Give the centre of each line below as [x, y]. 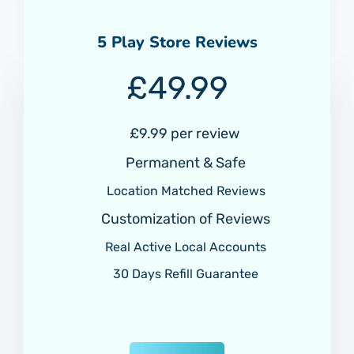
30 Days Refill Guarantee [184, 273]
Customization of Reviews [184, 218]
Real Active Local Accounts [184, 247]
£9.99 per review [184, 133]
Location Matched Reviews [184, 190]
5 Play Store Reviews [177, 42]
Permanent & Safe [184, 162]
